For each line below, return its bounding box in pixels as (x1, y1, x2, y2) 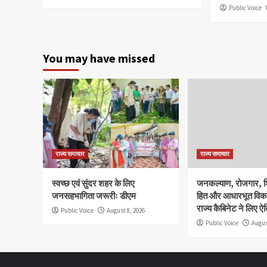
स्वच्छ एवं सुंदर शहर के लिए (52, 177, 135, 189)
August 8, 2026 (107, 206, 145, 215)
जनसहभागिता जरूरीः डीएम (52, 190, 136, 201)
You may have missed (43, 50, 155, 66)
